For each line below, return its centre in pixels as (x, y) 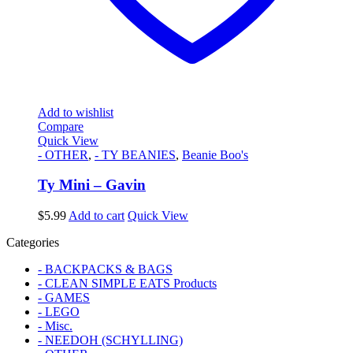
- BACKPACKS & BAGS (105, 269)
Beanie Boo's (215, 154)
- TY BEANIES (135, 154)
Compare (61, 126)
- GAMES (64, 298)
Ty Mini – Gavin (92, 185)
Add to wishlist (76, 112)
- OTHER (63, 154)
